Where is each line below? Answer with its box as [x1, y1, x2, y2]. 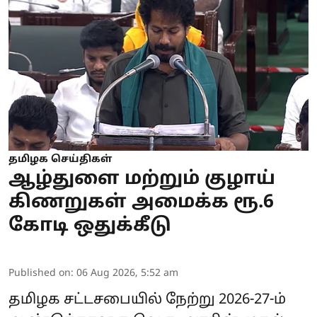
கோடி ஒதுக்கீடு [8, 214, 171, 238]
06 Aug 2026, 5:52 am [76, 267, 178, 279]
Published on [8, 267, 71, 279]
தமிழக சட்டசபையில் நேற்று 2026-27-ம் [8, 291, 286, 309]
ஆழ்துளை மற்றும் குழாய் [8, 167, 275, 191]
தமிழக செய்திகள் [8, 153, 112, 166]
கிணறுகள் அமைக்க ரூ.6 [8, 190, 274, 214]
